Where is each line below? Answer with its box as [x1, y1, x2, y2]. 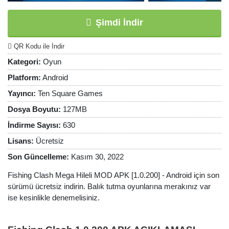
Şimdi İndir [93, 17, 143, 28]
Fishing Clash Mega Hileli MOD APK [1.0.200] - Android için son [8, 171, 219, 179]
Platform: [8, 73, 41, 82]
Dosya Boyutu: [8, 105, 61, 113]
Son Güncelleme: [8, 152, 69, 161]
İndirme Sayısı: [8, 121, 61, 129]
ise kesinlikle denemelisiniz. [8, 193, 100, 202]
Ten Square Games [36, 89, 103, 98]
